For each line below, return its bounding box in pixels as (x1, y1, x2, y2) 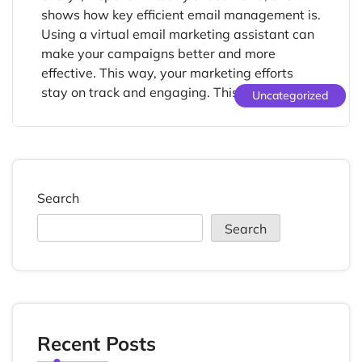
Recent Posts (37, 330, 156, 356)
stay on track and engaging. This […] (41, 83, 259, 100)
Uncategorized (252, 87, 328, 103)
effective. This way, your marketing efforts (41, 64, 293, 81)
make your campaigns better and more (41, 44, 276, 61)
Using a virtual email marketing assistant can (41, 25, 314, 42)
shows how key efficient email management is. (41, 6, 321, 23)
